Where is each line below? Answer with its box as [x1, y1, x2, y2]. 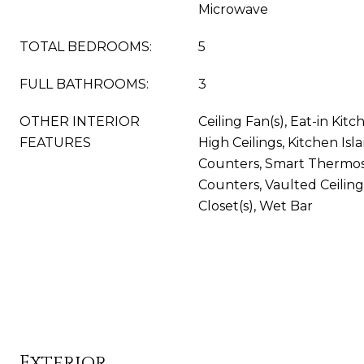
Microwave [198, 2, 268, 17]
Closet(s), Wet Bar [198, 198, 313, 214]
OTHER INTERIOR [19, 114, 140, 129]
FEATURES [19, 135, 91, 150]
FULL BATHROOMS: [19, 76, 149, 92]
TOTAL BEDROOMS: [19, 39, 152, 54]
